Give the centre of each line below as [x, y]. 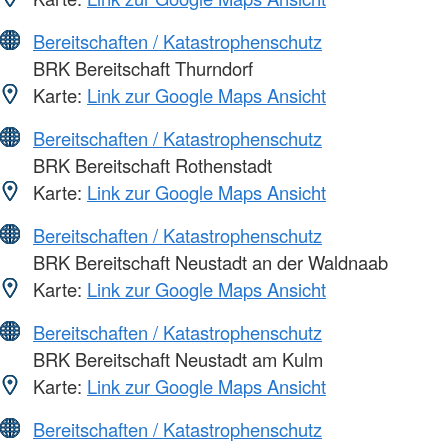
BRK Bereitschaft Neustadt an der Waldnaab [208, 261]
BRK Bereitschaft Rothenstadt [150, 164]
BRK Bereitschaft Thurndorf [140, 67]
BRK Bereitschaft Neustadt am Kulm [175, 358]
